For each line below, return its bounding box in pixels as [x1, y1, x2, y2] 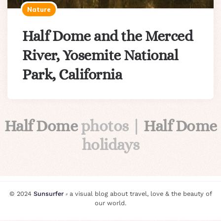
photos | [80, 116, 144, 135]
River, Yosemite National [22, 46, 178, 64]
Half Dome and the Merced [22, 27, 192, 44]
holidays [81, 135, 140, 153]
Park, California [22, 66, 122, 83]
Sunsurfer [33, 189, 64, 197]
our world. [95, 199, 126, 207]
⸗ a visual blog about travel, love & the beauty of [63, 189, 212, 197]
